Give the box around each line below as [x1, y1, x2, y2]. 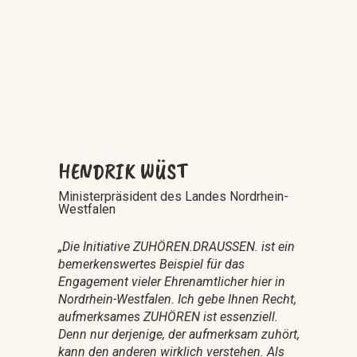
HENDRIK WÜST [57, 156, 187, 185]
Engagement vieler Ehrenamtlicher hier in [57, 273, 285, 289]
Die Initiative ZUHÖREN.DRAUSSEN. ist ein [61, 238, 295, 254]
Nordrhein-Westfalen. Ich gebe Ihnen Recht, [57, 291, 296, 307]
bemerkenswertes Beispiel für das [57, 256, 245, 272]
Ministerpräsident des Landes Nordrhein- [57, 188, 288, 204]
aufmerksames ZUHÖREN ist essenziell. [57, 308, 278, 324]
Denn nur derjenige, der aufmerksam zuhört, [57, 326, 300, 342]
